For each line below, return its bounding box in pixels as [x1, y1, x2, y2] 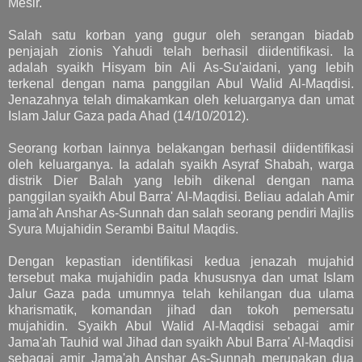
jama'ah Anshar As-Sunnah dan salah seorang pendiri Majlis [8, 205, 354, 220]
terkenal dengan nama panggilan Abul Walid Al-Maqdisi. [8, 76, 354, 90]
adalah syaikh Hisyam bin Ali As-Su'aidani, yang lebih [8, 60, 354, 74]
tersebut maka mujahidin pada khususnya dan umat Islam [8, 270, 354, 284]
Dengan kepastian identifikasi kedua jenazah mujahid [8, 254, 354, 268]
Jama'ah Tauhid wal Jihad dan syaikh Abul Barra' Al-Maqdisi [8, 335, 354, 349]
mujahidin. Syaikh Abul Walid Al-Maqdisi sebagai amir [8, 318, 354, 333]
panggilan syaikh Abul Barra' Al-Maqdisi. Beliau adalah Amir [8, 189, 354, 204]
